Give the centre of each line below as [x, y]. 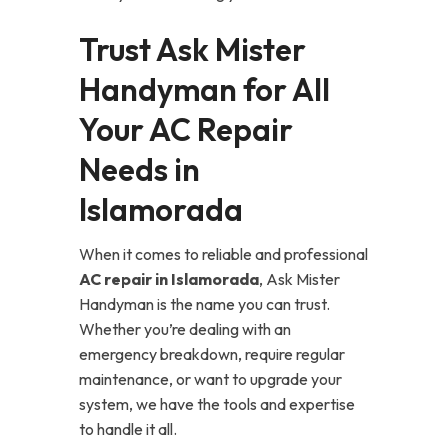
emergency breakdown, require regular [212, 354]
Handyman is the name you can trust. [204, 304]
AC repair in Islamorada [169, 279]
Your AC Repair [186, 129]
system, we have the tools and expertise [217, 404]
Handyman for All [204, 89]
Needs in [139, 169]
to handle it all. [128, 429]
